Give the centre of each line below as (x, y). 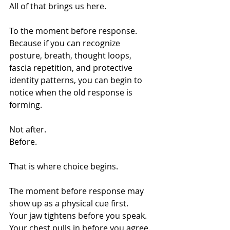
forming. (26, 105)
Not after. (28, 129)
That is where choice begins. (64, 166)
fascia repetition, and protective (72, 68)
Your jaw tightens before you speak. (79, 216)
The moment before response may (78, 191)
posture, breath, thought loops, (71, 55)
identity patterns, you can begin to (77, 80)
